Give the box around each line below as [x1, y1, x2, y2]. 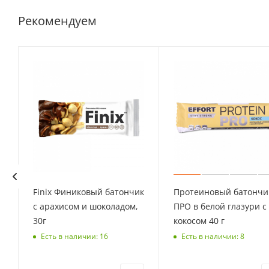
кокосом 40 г [174, 215, 225, 227]
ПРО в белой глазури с [174, 201, 267, 213]
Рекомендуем [18, 12, 97, 29]
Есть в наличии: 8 [181, 231, 245, 241]
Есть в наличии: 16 [40, 231, 108, 241]
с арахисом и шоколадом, [32, 201, 138, 213]
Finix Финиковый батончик [32, 186, 144, 198]
